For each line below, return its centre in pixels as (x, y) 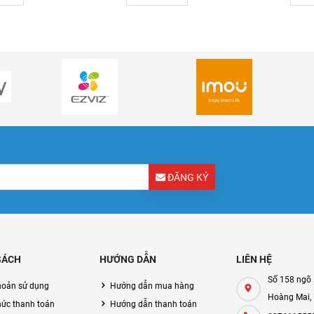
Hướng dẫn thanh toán (153, 304)
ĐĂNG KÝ (187, 177)
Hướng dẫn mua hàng (152, 286)
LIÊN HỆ (254, 259)
